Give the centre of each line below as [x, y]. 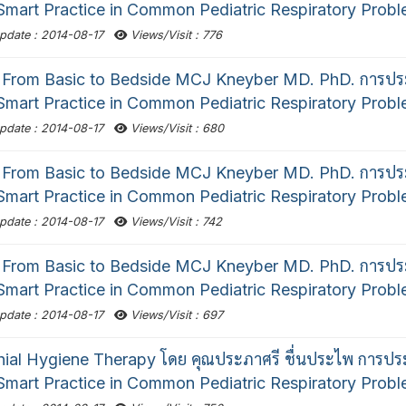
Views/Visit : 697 [174, 315]
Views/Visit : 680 [175, 129]
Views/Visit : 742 [174, 222]
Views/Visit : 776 [174, 35]
